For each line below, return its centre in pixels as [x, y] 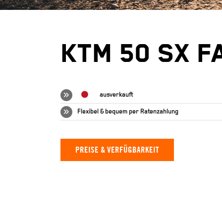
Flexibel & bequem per [109, 112]
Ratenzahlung [159, 112]
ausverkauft [116, 95]
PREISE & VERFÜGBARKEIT [117, 150]
